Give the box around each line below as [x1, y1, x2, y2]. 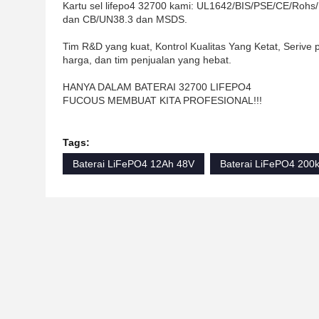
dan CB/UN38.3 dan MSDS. [63, 14, 187, 25]
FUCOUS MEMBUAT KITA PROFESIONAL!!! [63, 95, 262, 106]
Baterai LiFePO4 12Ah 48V [73, 158, 194, 169]
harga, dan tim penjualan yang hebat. [63, 54, 231, 66]
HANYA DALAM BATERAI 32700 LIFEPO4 [63, 81, 251, 93]
